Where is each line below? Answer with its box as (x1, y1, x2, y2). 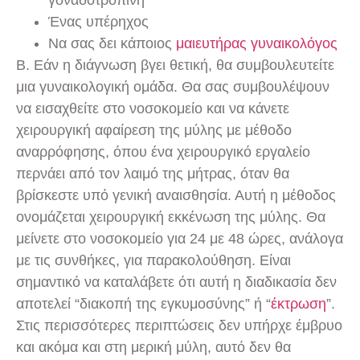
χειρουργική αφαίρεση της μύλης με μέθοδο (16, 122, 292, 139)
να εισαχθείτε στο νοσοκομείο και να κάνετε (16, 100, 289, 117)
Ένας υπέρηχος (48, 14, 149, 31)
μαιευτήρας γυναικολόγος (176, 35, 337, 52)
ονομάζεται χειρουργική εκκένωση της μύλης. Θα (16, 209, 325, 226)
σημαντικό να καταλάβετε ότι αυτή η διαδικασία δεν (16, 274, 337, 291)
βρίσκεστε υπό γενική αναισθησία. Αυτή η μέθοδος (16, 187, 336, 204)
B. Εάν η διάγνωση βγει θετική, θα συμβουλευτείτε (16, 57, 334, 74)
